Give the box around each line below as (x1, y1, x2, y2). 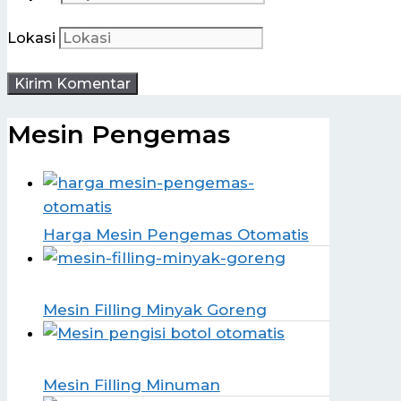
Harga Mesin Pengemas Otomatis (43, 225, 309, 243)
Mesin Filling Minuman (43, 375, 220, 394)
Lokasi (7, 30, 55, 47)
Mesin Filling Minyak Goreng (43, 300, 267, 319)
